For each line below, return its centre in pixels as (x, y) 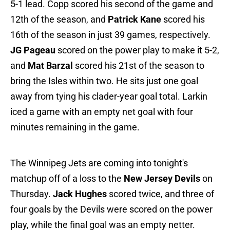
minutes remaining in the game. (75, 127)
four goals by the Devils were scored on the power (111, 209)
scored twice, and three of (160, 194)
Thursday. (32, 194)
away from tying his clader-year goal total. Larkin (109, 97)
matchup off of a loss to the (67, 179)
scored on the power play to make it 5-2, (137, 50)
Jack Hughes (80, 194)
